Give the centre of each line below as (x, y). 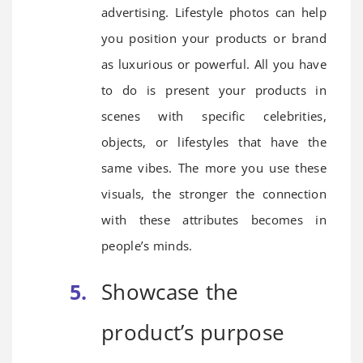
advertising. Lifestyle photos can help (214, 12)
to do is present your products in (214, 90)
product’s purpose (193, 332)
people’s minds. (147, 245)
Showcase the (170, 291)
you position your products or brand (214, 38)
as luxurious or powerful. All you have (214, 64)
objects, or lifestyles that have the (214, 141)
